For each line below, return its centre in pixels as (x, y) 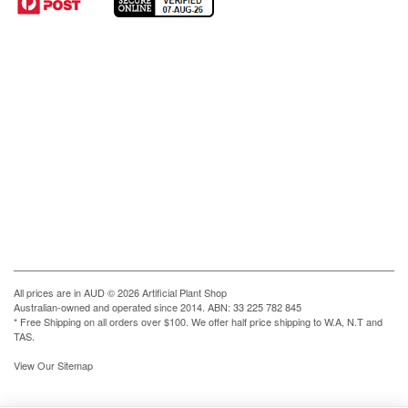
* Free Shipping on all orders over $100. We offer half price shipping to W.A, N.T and (198, 321)
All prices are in (49, 292)
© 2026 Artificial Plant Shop (166, 292)
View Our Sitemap (53, 365)
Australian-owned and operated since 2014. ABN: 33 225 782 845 (158, 306)
